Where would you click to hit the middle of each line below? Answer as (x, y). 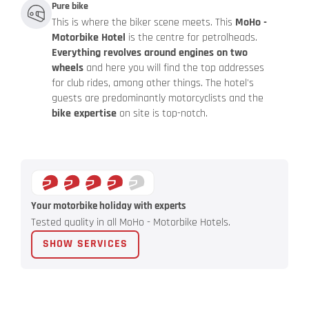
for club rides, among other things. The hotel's (153, 83)
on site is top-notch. (162, 114)
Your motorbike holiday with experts (109, 206)
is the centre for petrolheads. (191, 38)
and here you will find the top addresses (174, 68)
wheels (68, 68)
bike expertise (84, 114)
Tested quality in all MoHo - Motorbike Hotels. (131, 222)
